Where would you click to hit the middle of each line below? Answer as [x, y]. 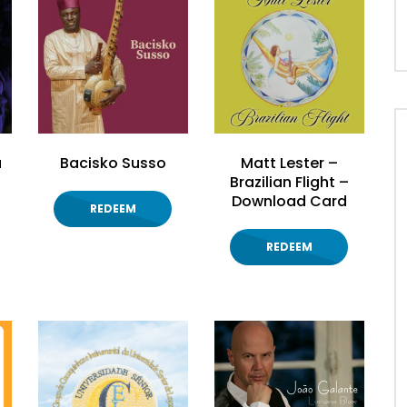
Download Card [289, 202]
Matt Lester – [289, 164]
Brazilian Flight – [289, 183]
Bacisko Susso [113, 164]
